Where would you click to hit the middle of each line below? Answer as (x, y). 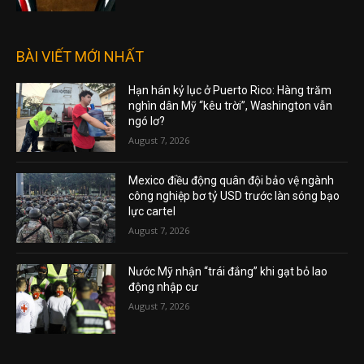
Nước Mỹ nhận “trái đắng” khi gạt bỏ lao (228, 272)
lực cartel (152, 212)
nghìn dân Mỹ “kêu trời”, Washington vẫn (231, 105)
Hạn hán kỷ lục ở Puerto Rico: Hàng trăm (230, 90)
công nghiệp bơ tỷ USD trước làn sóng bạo (234, 196)
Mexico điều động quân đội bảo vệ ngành (232, 181)
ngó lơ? (147, 121)
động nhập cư (164, 287)
